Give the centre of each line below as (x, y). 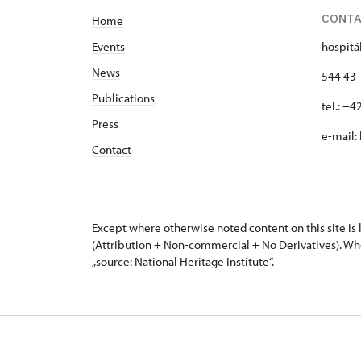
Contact (112, 149)
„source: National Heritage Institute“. (183, 261)
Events (108, 46)
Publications (123, 98)
